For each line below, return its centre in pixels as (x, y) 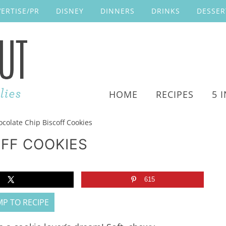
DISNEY (70, 11)
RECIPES (175, 94)
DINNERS (118, 11)
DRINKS (166, 11)
